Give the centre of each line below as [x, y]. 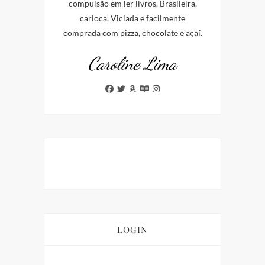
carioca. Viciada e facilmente [132, 18]
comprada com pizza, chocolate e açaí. [132, 33]
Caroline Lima [132, 64]
